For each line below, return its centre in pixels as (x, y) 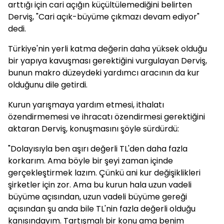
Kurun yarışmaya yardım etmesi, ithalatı (86, 105)
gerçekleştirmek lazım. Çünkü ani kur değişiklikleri (104, 173)
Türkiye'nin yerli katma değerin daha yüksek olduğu (107, 49)
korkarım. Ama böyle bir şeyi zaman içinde (90, 161)
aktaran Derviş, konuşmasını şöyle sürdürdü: (93, 129)
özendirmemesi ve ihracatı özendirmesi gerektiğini (106, 117)
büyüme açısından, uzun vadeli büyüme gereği (97, 197)
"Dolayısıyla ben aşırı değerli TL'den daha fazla (98, 149)
